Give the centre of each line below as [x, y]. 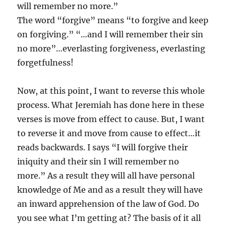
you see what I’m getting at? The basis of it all [109, 218]
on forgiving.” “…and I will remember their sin [110, 34]
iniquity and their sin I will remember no [98, 161]
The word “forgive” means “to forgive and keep [113, 20]
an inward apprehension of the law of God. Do [108, 204]
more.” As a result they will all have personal [106, 175]
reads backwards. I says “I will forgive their [103, 147]
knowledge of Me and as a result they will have [110, 189]
